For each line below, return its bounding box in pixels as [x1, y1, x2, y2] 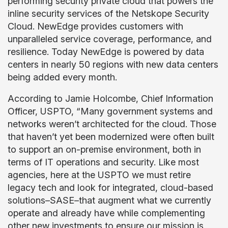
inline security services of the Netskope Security [8, 8, 209, 19]
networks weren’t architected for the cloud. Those [8, 119, 216, 129]
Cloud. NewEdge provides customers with [8, 21, 183, 32]
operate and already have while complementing [8, 208, 205, 218]
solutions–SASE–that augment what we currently [8, 195, 211, 206]
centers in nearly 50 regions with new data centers [8, 59, 218, 70]
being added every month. [8, 72, 117, 82]
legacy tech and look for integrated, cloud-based [8, 182, 213, 193]
